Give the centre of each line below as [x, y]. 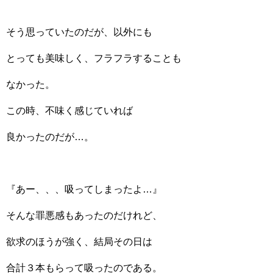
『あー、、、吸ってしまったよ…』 [84, 189]
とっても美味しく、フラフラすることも [94, 58]
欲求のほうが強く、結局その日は [79, 242]
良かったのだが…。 [50, 137]
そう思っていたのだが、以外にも [79, 32]
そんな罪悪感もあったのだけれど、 [84, 215]
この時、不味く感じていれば [69, 111]
